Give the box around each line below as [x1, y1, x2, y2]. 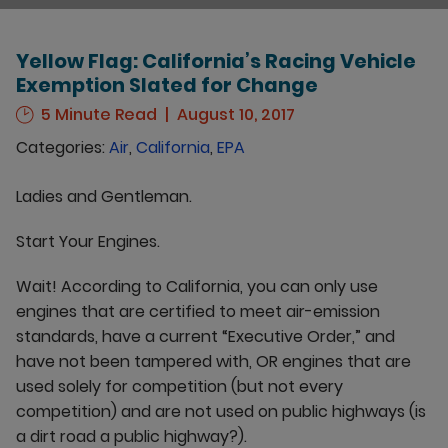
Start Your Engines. [16, 230, 160, 253]
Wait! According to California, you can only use [16, 275, 378, 298]
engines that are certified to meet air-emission [16, 300, 380, 323]
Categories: [16, 136, 109, 159]
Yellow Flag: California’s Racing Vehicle [16, 47, 416, 75]
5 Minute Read [37, 103, 157, 126]
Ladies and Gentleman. [16, 185, 192, 208]
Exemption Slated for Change [16, 71, 318, 99]
